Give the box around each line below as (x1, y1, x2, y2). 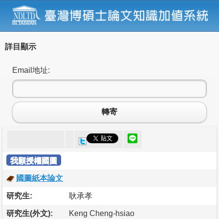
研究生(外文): (6, 209, 53, 218)
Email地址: (12, 66, 50, 74)
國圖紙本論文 (16, 174, 63, 182)
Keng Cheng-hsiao (69, 209, 134, 218)
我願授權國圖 (10, 156, 57, 165)
